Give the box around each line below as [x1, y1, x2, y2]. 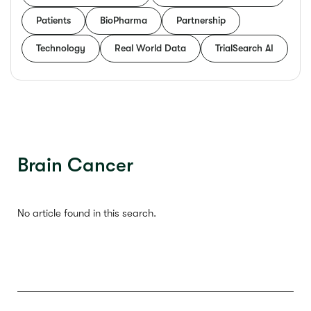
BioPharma [100, 14, 147, 26]
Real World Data [115, 42, 186, 53]
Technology [36, 42, 85, 53]
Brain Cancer [17, 154, 133, 176]
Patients [36, 14, 71, 26]
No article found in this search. [17, 207, 156, 219]
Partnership [176, 14, 226, 26]
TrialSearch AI [215, 42, 274, 53]
